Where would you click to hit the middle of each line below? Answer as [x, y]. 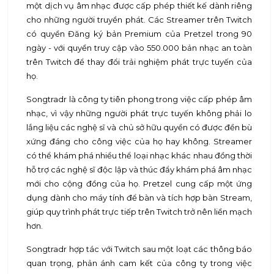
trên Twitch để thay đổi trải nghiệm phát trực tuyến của [139, 61]
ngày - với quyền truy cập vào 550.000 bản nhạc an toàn [139, 47]
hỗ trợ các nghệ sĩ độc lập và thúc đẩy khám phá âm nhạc [139, 169]
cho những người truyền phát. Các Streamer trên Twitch [139, 19]
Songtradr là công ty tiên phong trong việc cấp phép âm [139, 99]
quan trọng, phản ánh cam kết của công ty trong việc [139, 263]
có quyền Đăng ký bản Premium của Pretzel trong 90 [139, 33]
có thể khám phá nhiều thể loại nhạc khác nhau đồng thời [139, 155]
